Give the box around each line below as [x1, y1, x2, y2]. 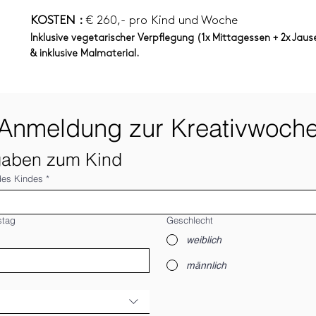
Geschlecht [166, 214, 213, 226]
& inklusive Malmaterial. [30, 49, 139, 58]
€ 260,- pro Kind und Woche [83, 15, 238, 26]
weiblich [186, 234, 221, 245]
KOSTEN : [30, 15, 83, 26]
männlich [186, 260, 226, 271]
